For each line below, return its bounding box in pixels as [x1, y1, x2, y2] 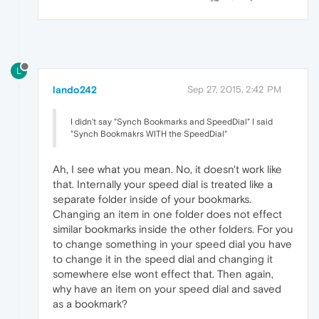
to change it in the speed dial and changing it [53, 253, 273, 266]
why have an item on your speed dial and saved [53, 283, 281, 296]
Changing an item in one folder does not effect [53, 208, 282, 221]
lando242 [53, 84, 97, 96]
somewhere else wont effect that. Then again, [53, 268, 273, 281]
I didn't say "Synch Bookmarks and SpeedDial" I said [70, 117, 273, 127]
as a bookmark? [53, 298, 127, 310]
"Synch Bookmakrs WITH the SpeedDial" [70, 129, 227, 140]
